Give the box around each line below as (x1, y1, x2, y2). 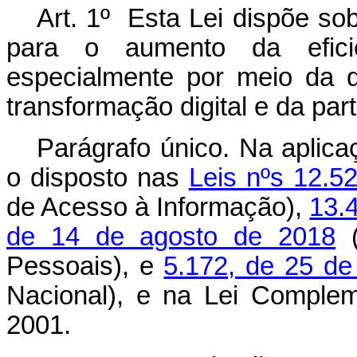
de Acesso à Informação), (6, 193, 310, 222)
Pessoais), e (6, 252, 164, 280)
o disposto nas (6, 163, 189, 192)
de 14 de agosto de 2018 (6, 222, 336, 251)
